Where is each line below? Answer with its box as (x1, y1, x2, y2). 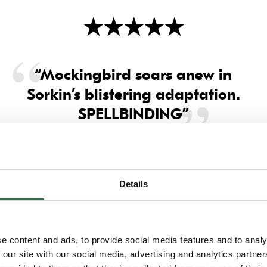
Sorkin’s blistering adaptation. (26, 85, 240, 104)
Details (119, 178, 148, 189)
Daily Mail (111, 148, 155, 159)
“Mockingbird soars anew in (35, 66, 232, 84)
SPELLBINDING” (77, 105, 189, 123)
